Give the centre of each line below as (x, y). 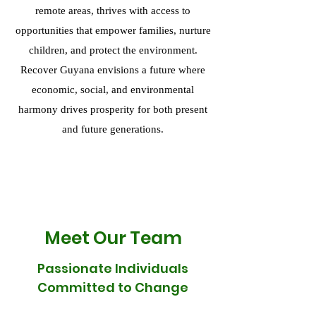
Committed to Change (113, 287)
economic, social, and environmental (113, 90)
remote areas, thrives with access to (113, 11)
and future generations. (113, 129)
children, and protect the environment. (113, 50)
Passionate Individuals (113, 268)
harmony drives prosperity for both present (113, 109)
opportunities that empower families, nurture (113, 30)
